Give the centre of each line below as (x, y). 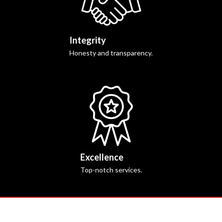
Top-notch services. (111, 170)
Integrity (88, 40)
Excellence (102, 157)
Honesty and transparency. (111, 53)
